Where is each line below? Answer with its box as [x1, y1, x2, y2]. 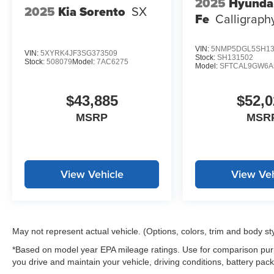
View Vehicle [60, 166, 124, 182]
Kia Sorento [58, 2, 125, 21]
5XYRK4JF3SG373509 [40, 48, 117, 57]
